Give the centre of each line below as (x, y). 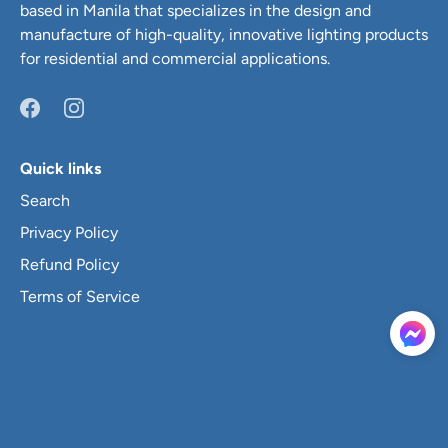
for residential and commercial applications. (175, 58)
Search (45, 200)
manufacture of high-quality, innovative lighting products (224, 34)
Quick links (60, 168)
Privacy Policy (69, 232)
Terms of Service (80, 296)
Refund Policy (69, 264)
